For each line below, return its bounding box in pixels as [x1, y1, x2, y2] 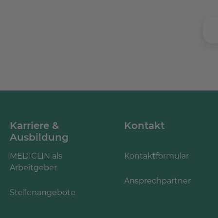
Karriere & [10, 119, 59, 131]
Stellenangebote [10, 187, 75, 197]
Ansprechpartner [124, 176, 191, 185]
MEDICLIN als [10, 151, 62, 161]
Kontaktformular [124, 151, 189, 161]
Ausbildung [10, 131, 69, 143]
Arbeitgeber [10, 163, 57, 172]
